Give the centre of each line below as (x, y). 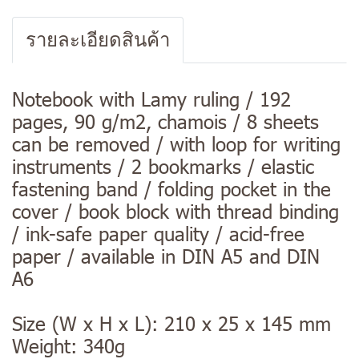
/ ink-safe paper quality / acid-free (158, 234)
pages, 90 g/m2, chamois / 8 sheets (165, 121)
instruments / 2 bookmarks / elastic (163, 166)
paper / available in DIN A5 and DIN (166, 256)
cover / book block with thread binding (175, 211)
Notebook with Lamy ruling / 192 (151, 99)
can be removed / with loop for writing (176, 144)
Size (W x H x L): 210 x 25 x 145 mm (171, 323)
